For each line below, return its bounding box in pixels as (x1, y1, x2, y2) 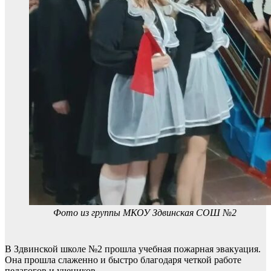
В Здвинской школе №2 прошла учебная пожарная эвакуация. (5, 244, 261, 254)
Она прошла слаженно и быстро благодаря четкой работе (5, 255, 241, 265)
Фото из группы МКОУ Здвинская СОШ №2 (53, 207, 237, 218)
